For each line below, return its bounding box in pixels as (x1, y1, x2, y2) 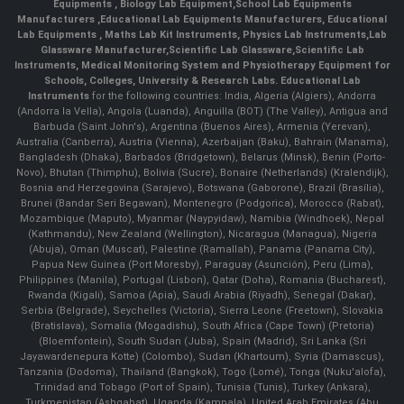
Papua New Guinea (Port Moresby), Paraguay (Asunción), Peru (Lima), (31, 258, 373, 271)
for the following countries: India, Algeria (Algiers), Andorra (89, 89, 376, 102)
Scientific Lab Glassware (168, 43, 292, 56)
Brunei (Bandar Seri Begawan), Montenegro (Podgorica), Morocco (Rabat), (20, 197, 384, 209)
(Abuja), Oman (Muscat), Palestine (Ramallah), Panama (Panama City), (29, 243, 375, 255)
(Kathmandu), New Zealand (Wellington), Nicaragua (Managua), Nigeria (27, 227, 377, 240)
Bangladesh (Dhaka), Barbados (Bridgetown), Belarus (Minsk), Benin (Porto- (19, 151, 385, 163)
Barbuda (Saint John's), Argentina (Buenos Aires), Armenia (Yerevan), (33, 120, 371, 133)
